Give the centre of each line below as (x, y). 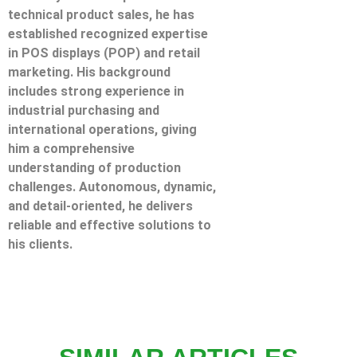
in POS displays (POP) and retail (104, 53)
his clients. (40, 245)
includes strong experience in (96, 92)
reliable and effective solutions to (110, 226)
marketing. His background (89, 73)
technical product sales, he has (101, 15)
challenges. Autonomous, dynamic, (112, 187)
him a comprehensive (71, 149)
